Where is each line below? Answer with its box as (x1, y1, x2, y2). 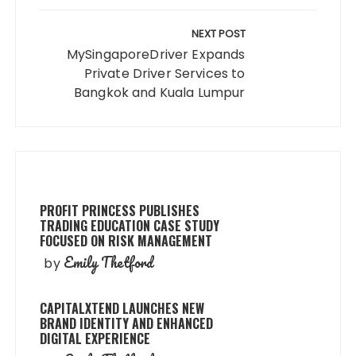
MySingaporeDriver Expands (66, 44, 246, 64)
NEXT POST (191, 25, 246, 41)
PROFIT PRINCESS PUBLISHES (40, 200, 200, 220)
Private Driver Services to (83, 64, 246, 83)
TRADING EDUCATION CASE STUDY (40, 215, 220, 235)
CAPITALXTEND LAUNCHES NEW (40, 298, 205, 318)
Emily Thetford (63, 250, 154, 273)
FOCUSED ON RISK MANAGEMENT (40, 230, 213, 250)
